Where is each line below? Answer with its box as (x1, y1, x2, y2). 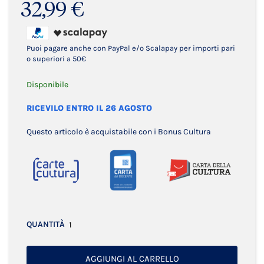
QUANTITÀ (27, 219, 65, 229)
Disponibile (27, 80, 68, 90)
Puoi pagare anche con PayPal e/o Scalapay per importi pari (27, 44, 235, 52)
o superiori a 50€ (27, 54, 86, 63)
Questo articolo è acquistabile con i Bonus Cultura (27, 127, 211, 137)
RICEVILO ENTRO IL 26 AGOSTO (27, 103, 152, 113)
